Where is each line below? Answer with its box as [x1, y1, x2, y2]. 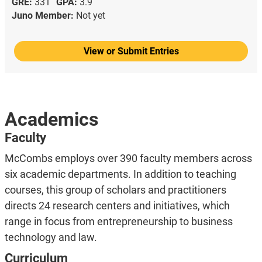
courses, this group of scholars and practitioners [4, 184, 226, 196]
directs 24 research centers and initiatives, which [4, 199, 230, 212]
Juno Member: [11, 10, 76, 22]
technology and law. [4, 231, 97, 244]
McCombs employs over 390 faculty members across [4, 152, 252, 165]
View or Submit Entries [83, 46, 179, 57]
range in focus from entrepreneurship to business [4, 215, 233, 228]
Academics [4, 108, 98, 131]
